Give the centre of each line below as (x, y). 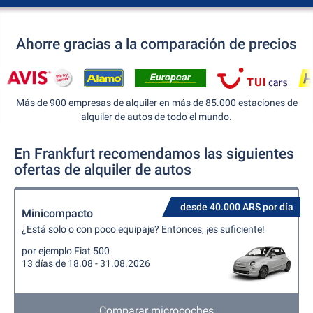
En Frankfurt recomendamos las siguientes (154, 154)
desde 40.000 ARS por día (237, 207)
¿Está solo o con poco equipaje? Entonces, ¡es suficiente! (143, 229)
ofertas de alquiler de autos (103, 170)
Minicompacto (57, 213)
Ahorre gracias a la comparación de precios (156, 44)
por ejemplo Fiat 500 (66, 251)
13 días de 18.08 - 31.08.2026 (86, 263)
